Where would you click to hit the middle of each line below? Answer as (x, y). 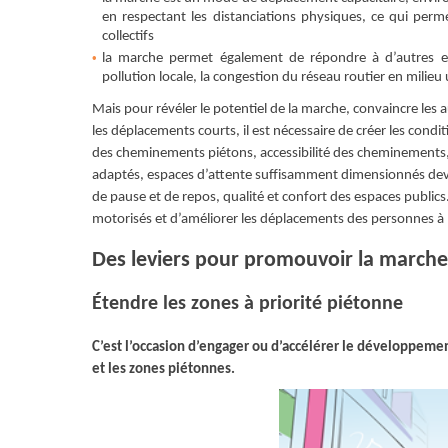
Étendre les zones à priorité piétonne (247, 303)
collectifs (128, 36)
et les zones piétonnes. (163, 369)
